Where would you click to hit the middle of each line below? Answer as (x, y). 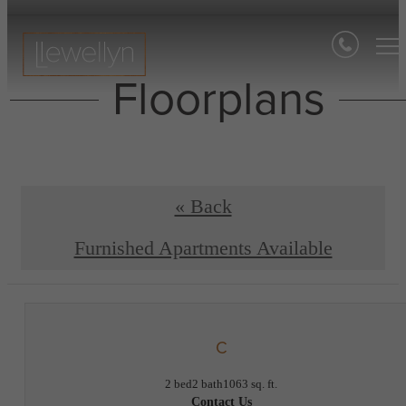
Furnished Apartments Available (203, 248)
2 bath (208, 383)
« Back (203, 206)
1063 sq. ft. (250, 383)
